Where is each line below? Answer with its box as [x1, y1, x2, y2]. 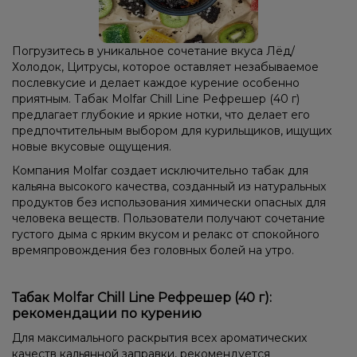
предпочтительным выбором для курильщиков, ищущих [12, 123, 331, 138]
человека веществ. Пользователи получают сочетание [12, 210, 325, 226]
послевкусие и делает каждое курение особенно [12, 75, 300, 90]
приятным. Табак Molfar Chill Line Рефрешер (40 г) [12, 91, 300, 106]
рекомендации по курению [12, 305, 202, 321]
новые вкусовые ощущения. [12, 139, 171, 154]
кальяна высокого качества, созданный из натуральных [12, 178, 326, 194]
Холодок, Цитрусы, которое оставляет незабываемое [12, 59, 319, 74]
